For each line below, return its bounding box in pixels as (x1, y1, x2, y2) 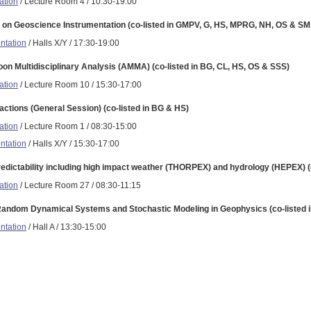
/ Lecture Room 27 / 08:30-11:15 (18, 180, 141, 190)
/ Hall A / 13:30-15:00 (26, 221, 106, 232)
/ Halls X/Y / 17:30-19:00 (26, 37, 119, 48)
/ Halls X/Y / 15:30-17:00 (26, 138, 119, 149)
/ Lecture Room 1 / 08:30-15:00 (18, 121, 137, 131)
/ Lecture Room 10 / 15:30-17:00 (18, 79, 142, 90)
